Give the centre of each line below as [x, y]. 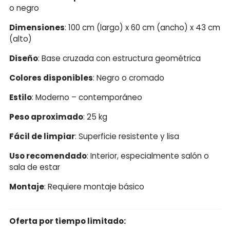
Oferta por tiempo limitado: [68, 221]
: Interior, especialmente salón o [148, 156]
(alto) [21, 39]
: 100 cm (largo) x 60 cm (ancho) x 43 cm [142, 27]
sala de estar [35, 167]
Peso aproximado [46, 117]
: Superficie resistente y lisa [127, 136]
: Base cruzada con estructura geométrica [119, 58]
